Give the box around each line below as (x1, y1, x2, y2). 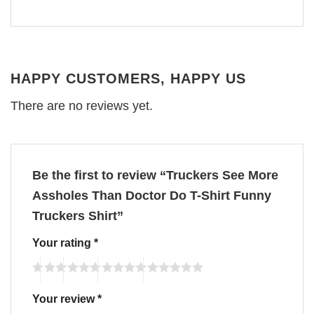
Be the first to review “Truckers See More (32, 168, 278, 182)
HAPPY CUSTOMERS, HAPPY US (11, 70, 246, 86)
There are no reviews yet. (11, 98, 153, 113)
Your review (32, 292, 97, 306)
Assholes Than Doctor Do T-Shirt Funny (32, 188, 271, 203)
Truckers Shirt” (32, 208, 127, 223)
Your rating (32, 235, 94, 249)
